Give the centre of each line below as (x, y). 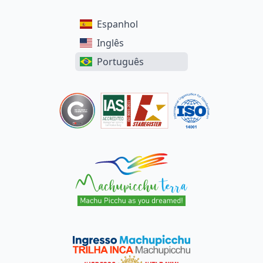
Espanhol (118, 24)
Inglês (111, 43)
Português (121, 61)
